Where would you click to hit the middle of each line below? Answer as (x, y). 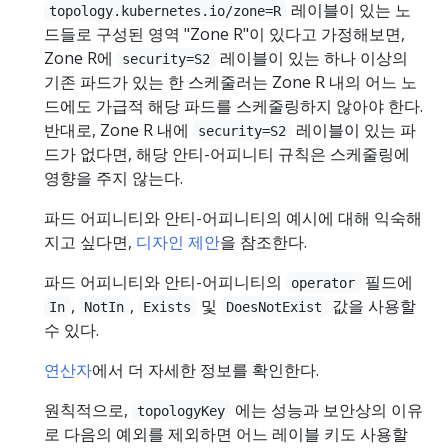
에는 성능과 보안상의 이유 (326, 409)
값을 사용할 (371, 305)
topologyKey (181, 410)
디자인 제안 (178, 241)
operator (323, 282)
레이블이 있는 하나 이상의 (311, 57)
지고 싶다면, (90, 241)
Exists (167, 306)
